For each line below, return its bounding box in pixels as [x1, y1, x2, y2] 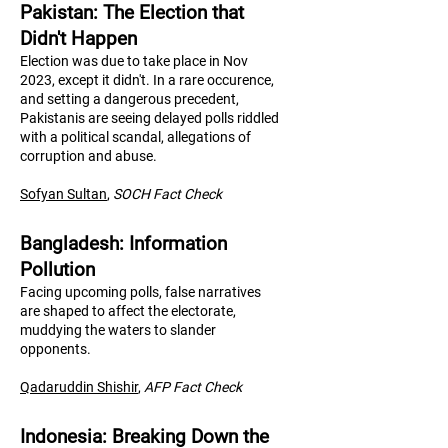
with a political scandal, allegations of [20, 129, 251, 145]
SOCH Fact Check [113, 186, 222, 202]
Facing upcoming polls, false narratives [20, 284, 261, 300]
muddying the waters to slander [20, 322, 216, 338]
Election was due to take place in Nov [20, 53, 248, 69]
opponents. [20, 341, 91, 357]
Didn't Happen [20, 27, 137, 50]
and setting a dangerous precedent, [20, 91, 239, 107]
